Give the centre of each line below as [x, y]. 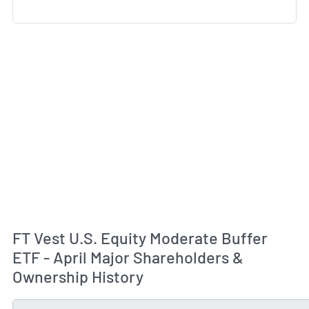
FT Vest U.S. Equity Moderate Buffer [140, 238]
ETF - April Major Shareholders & [128, 257]
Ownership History [78, 277]
